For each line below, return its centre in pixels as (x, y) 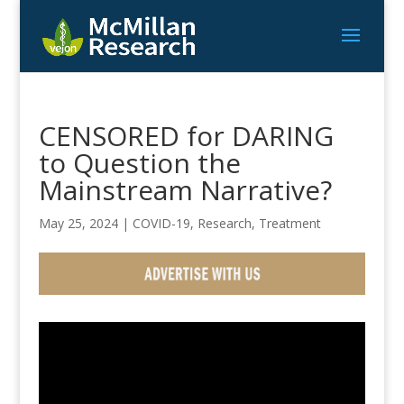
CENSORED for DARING (186, 136)
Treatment (289, 223)
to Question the (139, 163)
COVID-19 (161, 223)
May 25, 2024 (78, 223)
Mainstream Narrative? (185, 190)
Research (224, 223)
